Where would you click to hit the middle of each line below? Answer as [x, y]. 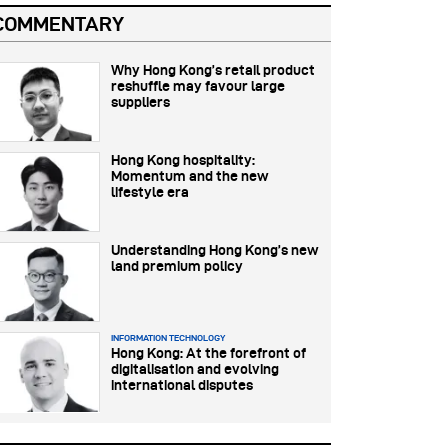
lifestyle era [150, 192]
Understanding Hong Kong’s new [215, 250]
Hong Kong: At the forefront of [208, 353]
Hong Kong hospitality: [183, 160]
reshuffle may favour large [198, 86]
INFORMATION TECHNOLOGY [168, 338]
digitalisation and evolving [195, 369]
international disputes [182, 385]
